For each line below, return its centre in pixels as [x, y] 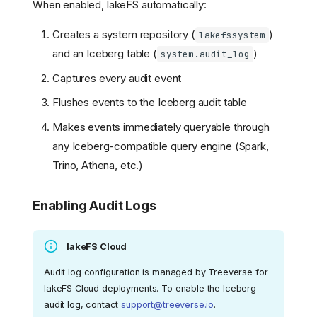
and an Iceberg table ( [105, 54]
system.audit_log [205, 54]
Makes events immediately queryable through [161, 127]
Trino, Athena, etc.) [98, 165]
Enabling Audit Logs [94, 205]
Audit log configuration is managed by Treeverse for [156, 272]
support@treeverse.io [168, 304]
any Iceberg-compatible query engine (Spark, [161, 146]
